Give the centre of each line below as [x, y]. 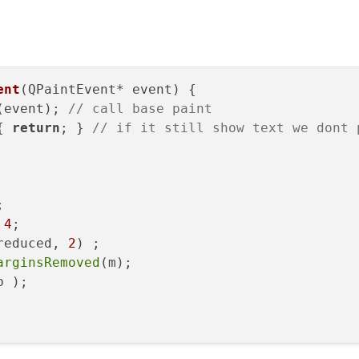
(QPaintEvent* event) [100, 89]
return [36, 127]
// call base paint [140, 108]
